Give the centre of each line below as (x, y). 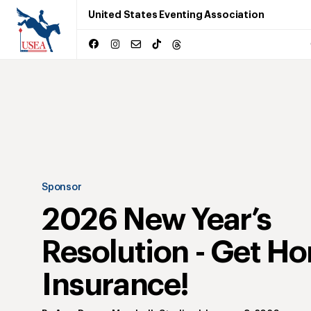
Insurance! (115, 285)
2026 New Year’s (157, 220)
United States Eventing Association (176, 15)
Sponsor (62, 187)
